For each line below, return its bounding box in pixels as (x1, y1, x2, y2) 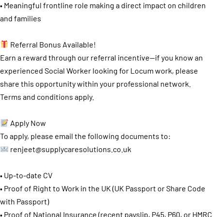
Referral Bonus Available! (9, 39, 96, 49)
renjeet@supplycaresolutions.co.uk (10, 144, 132, 154)
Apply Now (9, 118, 46, 127)
